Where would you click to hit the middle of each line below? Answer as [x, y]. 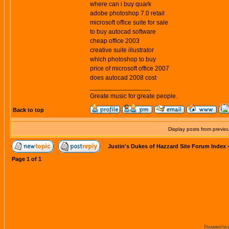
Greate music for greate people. [134, 96]
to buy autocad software [123, 32]
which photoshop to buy [123, 59]
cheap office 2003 [115, 41]
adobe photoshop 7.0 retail [127, 13]
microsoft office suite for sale [129, 22]
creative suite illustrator [122, 50]
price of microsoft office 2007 [130, 68]
